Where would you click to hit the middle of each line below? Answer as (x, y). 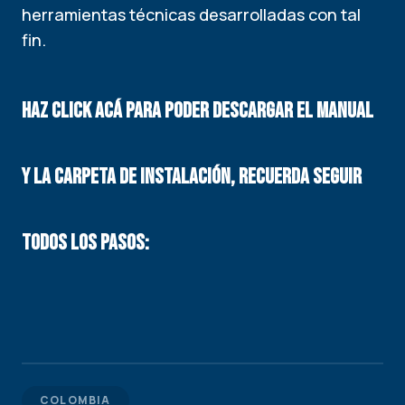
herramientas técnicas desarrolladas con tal (191, 14)
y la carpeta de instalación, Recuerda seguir (192, 177)
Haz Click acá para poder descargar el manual (198, 111)
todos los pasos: (85, 243)
